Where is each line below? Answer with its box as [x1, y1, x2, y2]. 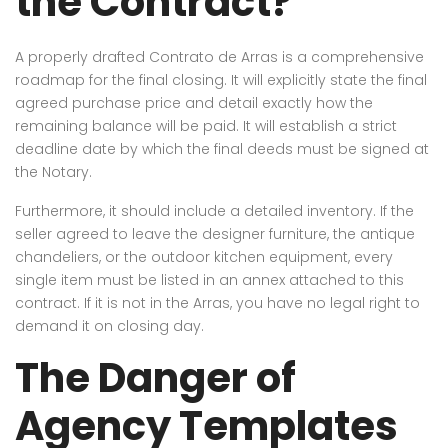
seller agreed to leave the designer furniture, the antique [15, 223, 415, 244]
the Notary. [15, 161, 92, 182]
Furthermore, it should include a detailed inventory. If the [15, 200, 414, 221]
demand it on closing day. [15, 315, 204, 336]
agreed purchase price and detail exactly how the [15, 92, 373, 113]
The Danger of [15, 349, 296, 406]
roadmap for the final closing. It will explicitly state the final [15, 69, 427, 90]
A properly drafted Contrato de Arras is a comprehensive [15, 46, 424, 67]
